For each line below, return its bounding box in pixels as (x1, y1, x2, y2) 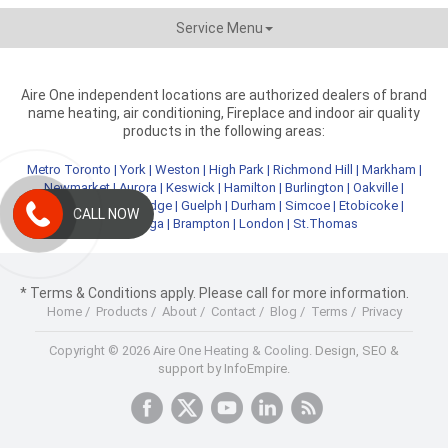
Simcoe (284, 198, 330, 213)
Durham (230, 198, 276, 213)
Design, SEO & (315, 343, 399, 358)
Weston (154, 162, 200, 177)
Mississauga (90, 216, 164, 231)
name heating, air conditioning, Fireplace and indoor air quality (28, 105, 420, 121)
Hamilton (224, 180, 276, 195)
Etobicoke (338, 198, 398, 213)
